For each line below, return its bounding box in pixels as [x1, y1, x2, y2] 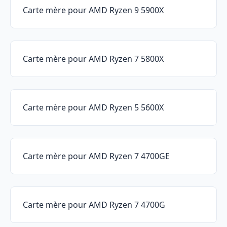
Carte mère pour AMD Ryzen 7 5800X [23, 53, 164, 65]
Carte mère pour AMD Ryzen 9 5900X [23, 5, 164, 16]
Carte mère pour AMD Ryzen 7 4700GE [23, 150, 170, 162]
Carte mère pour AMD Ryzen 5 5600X [23, 102, 164, 113]
